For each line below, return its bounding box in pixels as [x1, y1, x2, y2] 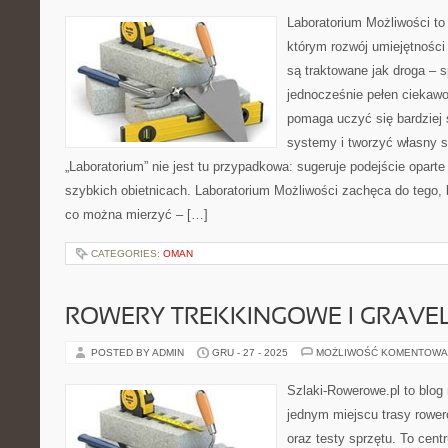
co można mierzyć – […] [65, 207, 208, 222]
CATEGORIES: [91, 248, 163, 259]
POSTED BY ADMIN [91, 347, 187, 358]
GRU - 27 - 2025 [212, 347, 288, 358]
